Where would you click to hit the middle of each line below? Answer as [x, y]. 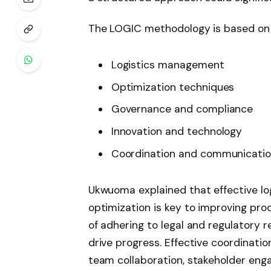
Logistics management [168, 65]
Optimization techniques [173, 87]
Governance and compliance [182, 109]
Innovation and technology [177, 132]
